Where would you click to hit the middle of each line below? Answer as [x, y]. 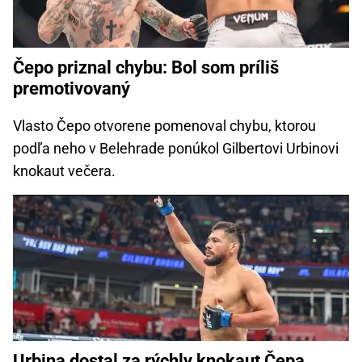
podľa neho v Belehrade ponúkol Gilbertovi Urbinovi [176, 148]
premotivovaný [72, 88]
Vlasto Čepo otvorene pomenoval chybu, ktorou [164, 125]
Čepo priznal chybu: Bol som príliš [146, 67]
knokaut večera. [64, 170]
